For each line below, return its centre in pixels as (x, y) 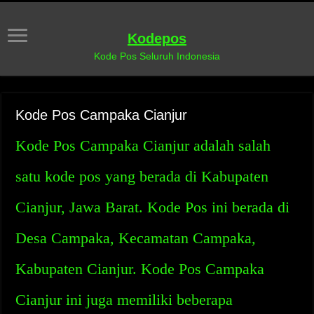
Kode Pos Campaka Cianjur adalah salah (143, 145)
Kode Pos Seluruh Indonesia (157, 56)
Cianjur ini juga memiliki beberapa (124, 300)
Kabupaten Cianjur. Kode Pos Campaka (140, 269)
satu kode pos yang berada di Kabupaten (142, 176)
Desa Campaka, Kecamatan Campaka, (136, 238)
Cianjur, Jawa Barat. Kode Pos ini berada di (153, 207)
